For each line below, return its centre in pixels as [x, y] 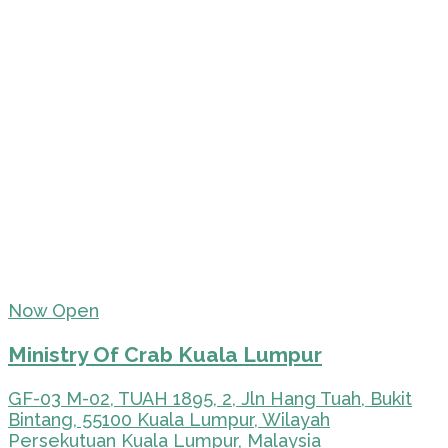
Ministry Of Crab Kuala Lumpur [165, 354]
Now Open [53, 310]
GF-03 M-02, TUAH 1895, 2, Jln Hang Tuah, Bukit [210, 398]
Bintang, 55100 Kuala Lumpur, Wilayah [169, 419]
